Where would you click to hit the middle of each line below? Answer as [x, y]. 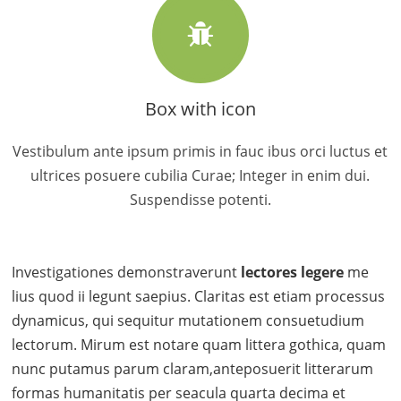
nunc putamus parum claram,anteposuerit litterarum [193, 369]
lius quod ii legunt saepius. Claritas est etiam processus [199, 296]
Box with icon [200, 109]
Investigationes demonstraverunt [125, 272]
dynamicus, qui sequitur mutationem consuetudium [188, 320]
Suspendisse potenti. [200, 200]
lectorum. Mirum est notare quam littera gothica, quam [199, 345]
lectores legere [291, 272]
